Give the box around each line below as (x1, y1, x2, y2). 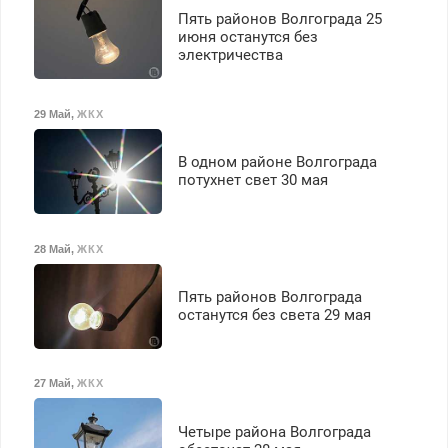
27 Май (33, 377, 71, 390)
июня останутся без (177, 27, 318, 46)
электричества (177, 45, 283, 64)
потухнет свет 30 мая (177, 171, 328, 190)
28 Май (33, 242, 71, 255)
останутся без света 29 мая (177, 306, 371, 325)
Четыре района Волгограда (177, 422, 371, 441)
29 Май (33, 108, 71, 121)
